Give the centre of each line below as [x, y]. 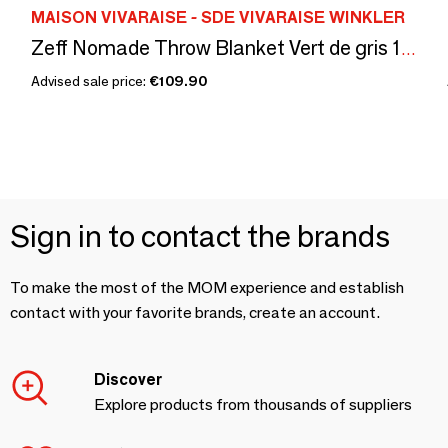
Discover [128, 380]
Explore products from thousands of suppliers [253, 405]
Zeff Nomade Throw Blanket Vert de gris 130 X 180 [408, 50]
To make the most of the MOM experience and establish [207, 288]
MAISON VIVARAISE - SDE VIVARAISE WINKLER [218, 18]
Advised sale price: [90, 81]
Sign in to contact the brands [200, 237]
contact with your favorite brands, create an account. [195, 313]
